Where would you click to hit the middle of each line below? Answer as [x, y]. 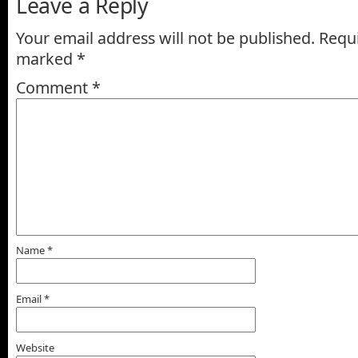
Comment [54, 87]
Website [35, 347]
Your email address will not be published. [165, 38]
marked [46, 58]
